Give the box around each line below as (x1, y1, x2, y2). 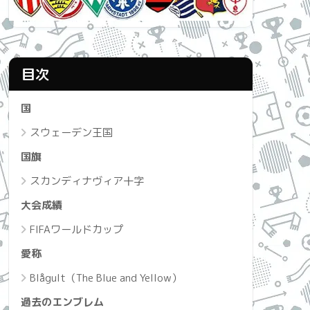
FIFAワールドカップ (30, 221, 123, 237)
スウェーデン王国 (30, 125, 113, 140)
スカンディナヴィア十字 (30, 173, 144, 188)
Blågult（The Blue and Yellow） (30, 270, 182, 285)
